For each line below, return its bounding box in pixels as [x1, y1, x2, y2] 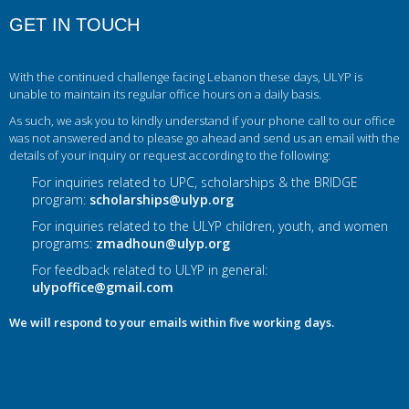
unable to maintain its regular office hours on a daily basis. [9, 86, 321, 102]
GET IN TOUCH [9, 15, 140, 35]
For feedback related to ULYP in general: [32, 261, 267, 278]
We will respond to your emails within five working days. [9, 314, 334, 330]
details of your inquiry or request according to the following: [9, 147, 330, 163]
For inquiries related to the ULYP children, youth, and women [32, 217, 388, 235]
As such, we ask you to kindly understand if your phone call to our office [9, 112, 395, 129]
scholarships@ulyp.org [89, 191, 234, 208]
